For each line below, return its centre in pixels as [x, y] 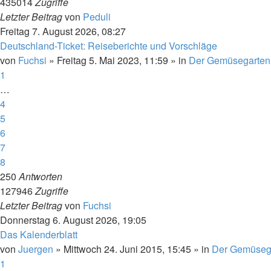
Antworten [41, 176]
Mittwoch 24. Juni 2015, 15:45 [127, 249]
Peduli [97, 17]
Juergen [36, 249]
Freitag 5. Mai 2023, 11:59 [113, 60]
